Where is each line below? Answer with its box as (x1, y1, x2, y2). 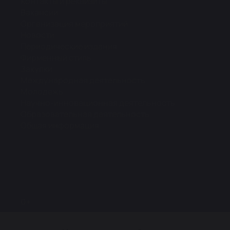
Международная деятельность (21, 74, 145, 86)
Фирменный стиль (21, 52, 91, 64)
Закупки (21, 63, 52, 75)
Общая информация (21, 120, 99, 131)
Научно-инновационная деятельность (21, 97, 175, 109)
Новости (21, 29, 54, 41)
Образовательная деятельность (21, 108, 149, 120)
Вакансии (21, 7, 58, 18)
